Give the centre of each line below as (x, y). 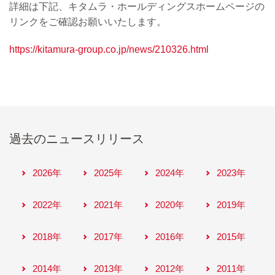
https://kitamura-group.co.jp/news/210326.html (109, 49)
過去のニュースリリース (77, 139)
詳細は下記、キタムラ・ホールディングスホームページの (137, 6)
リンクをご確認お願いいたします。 (88, 22)
